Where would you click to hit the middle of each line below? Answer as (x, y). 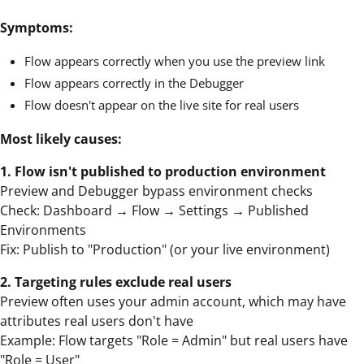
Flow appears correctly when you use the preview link (175, 61)
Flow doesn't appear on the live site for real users (162, 104)
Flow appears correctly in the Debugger (134, 82)
